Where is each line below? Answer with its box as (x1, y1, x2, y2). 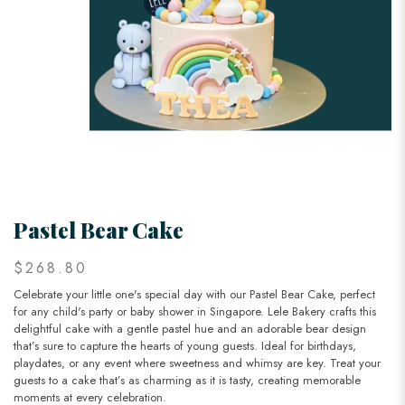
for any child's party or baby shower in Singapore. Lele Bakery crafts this (14, 303, 376, 321)
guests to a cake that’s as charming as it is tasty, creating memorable (14, 372, 361, 390)
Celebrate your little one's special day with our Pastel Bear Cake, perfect (14, 286, 375, 304)
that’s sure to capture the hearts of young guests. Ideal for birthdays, (14, 337, 356, 355)
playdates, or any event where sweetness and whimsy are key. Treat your (14, 354, 381, 372)
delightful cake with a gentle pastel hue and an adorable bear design (14, 320, 366, 338)
